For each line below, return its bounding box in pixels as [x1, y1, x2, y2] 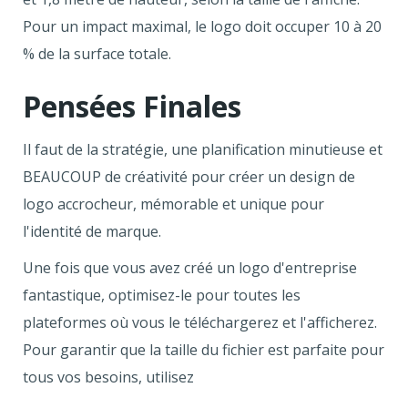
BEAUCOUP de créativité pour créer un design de [23, 166, 355, 187]
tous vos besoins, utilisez [23, 366, 194, 387]
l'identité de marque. [23, 220, 161, 241]
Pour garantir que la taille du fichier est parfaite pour [23, 339, 384, 360]
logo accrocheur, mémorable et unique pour [23, 193, 324, 214]
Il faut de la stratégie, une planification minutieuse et [23, 138, 382, 159]
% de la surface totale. [23, 43, 171, 64]
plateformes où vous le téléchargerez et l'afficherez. [23, 311, 377, 332]
